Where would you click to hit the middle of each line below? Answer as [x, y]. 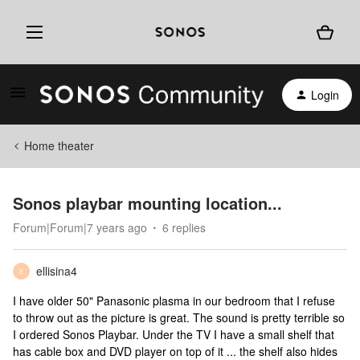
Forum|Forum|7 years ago [80, 227]
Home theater [59, 145]
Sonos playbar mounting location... [147, 203]
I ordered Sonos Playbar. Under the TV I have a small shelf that [174, 334]
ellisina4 [57, 271]
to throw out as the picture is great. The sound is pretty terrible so [179, 317]
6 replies [184, 227]
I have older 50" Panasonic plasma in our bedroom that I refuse [174, 301]
